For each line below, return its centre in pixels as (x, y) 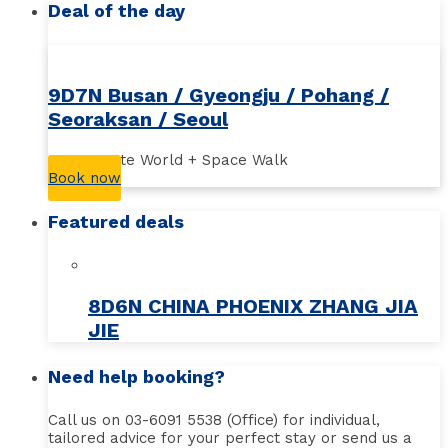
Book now (84, 178)
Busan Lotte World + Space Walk (168, 160)
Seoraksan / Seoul (138, 119)
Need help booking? (136, 376)
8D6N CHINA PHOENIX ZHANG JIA (253, 305)
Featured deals (116, 221)
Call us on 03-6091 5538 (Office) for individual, (214, 419)
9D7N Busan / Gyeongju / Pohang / (218, 95)
